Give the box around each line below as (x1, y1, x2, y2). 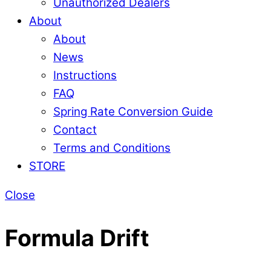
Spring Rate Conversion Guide (53, 104, 213, 119)
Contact (53, 122, 97, 137)
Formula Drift (5, 224, 149, 252)
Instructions (53, 68, 117, 82)
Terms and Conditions (53, 140, 171, 155)
